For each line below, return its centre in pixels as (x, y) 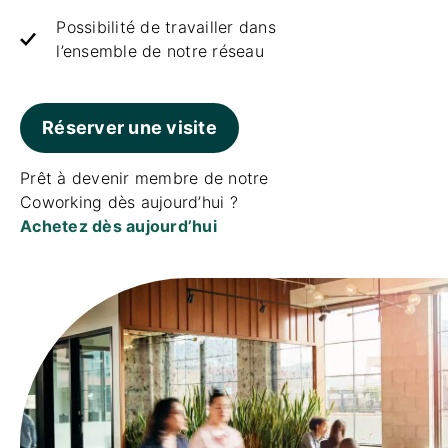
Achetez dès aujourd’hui (118, 226)
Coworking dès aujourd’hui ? (129, 202)
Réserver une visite (129, 127)
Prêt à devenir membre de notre (144, 178)
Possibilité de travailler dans (166, 27)
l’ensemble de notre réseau (160, 51)
